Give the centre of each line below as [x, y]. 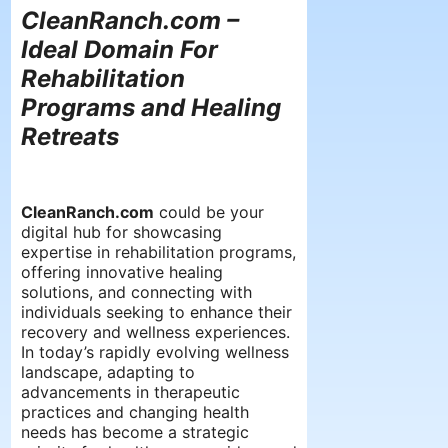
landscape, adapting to [108, 371]
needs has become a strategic [135, 431]
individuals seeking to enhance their [156, 311]
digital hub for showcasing [121, 231]
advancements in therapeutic [130, 391]
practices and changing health [135, 411]
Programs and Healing [151, 107]
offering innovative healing [122, 271]
